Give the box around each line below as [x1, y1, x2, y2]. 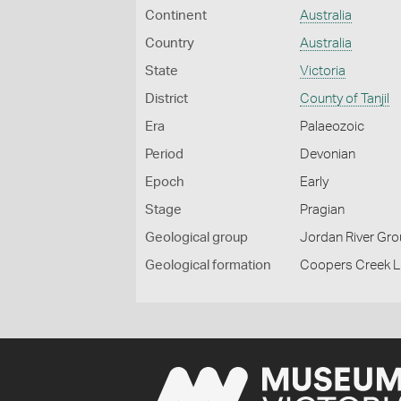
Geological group [145, 231, 248, 244]
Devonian [300, 148, 356, 161]
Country [145, 37, 194, 50]
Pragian [300, 203, 346, 217]
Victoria [300, 64, 346, 78]
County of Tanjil [300, 92, 390, 106]
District [145, 92, 188, 106]
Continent [145, 9, 207, 22]
